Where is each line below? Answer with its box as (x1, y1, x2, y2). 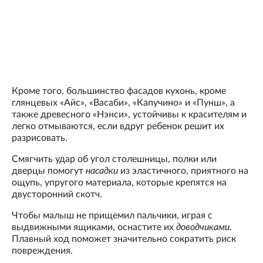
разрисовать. (12, 133, 68, 143)
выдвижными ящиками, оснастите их (12, 222, 176, 232)
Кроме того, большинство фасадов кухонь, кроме (12, 86, 226, 96)
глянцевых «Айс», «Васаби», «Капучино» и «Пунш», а (12, 97, 235, 107)
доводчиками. (176, 222, 232, 232)
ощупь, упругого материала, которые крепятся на (12, 177, 227, 187)
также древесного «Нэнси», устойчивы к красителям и (12, 109, 247, 119)
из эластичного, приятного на (118, 166, 248, 176)
